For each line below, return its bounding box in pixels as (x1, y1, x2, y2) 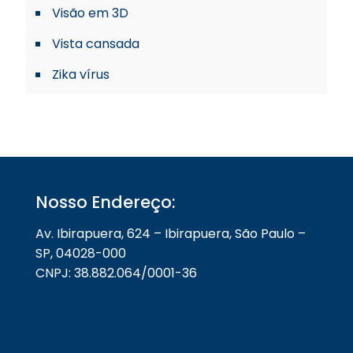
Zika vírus (52, 65, 110, 84)
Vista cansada (52, 35, 139, 53)
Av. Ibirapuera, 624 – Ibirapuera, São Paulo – (35, 225, 306, 243)
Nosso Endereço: (35, 191, 176, 214)
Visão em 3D (52, 4, 128, 22)
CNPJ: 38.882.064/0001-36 (35, 264, 197, 282)
